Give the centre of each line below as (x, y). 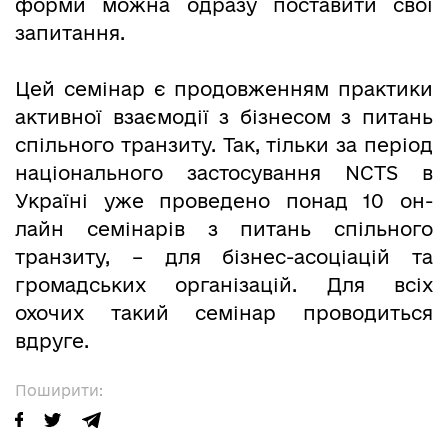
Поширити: (59, 390)
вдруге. (52, 340)
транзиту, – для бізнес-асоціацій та (224, 256)
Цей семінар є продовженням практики (224, 88)
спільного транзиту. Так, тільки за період (224, 144)
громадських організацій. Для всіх (224, 284)
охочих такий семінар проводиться (224, 312)
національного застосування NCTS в (224, 172)
